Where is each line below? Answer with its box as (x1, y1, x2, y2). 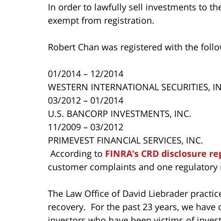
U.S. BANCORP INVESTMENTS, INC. (48, 107, 191, 119)
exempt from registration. (48, 14, 154, 26)
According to (50, 147, 105, 159)
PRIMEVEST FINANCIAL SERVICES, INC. (48, 134, 203, 146)
